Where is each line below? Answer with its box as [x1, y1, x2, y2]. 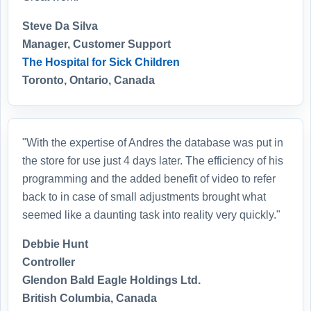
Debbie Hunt [22, 237, 88, 250]
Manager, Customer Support [22, 37, 171, 50]
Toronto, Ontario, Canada [22, 74, 155, 86]
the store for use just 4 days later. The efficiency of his [22, 154, 283, 167]
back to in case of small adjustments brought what [22, 190, 266, 203]
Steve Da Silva [22, 19, 98, 32]
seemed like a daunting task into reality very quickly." [22, 208, 280, 221]
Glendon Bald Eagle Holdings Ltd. [22, 274, 201, 286]
